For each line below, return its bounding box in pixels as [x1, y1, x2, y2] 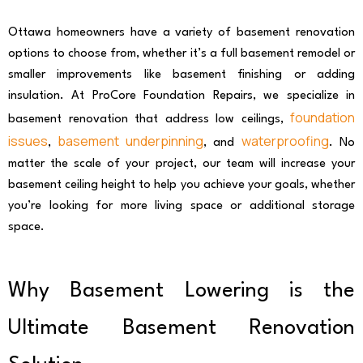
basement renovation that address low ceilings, [8, 113, 290, 126]
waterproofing [241, 132, 329, 151]
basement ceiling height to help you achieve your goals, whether [8, 179, 355, 192]
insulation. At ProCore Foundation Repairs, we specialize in [8, 90, 355, 103]
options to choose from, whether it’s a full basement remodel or [8, 48, 355, 61]
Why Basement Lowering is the [8, 280, 355, 302]
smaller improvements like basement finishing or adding [8, 69, 355, 82]
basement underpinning [58, 132, 203, 151]
